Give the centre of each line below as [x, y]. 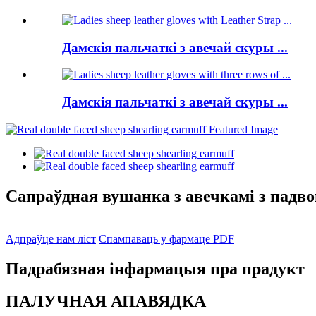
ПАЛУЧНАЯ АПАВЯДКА [106, 302]
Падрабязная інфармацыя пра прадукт [155, 268]
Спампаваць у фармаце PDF [166, 238]
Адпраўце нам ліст [51, 238]
